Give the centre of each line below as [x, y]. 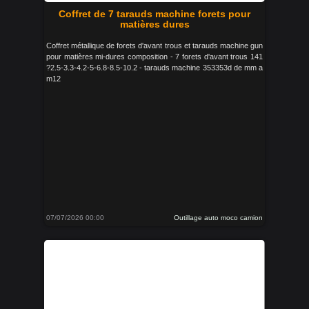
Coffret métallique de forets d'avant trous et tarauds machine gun [154, 46]
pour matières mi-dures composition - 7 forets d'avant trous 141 [154, 57]
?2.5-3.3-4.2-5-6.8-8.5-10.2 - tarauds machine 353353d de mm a [154, 68]
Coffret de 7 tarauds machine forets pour [154, 14]
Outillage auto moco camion [218, 218]
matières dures [154, 24]
